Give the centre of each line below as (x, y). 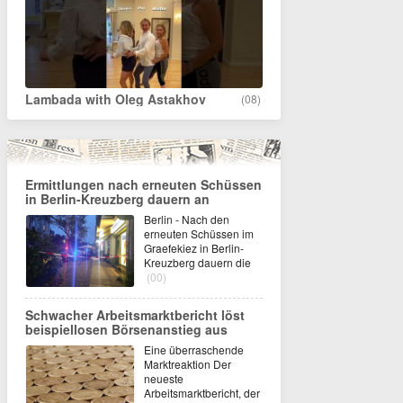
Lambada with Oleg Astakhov (116, 99)
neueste (164, 379)
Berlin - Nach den (187, 219)
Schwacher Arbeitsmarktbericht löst (135, 315)
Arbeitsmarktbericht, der (202, 393)
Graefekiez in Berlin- (194, 248)
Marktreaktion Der (188, 364)
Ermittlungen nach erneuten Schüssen (143, 185)
